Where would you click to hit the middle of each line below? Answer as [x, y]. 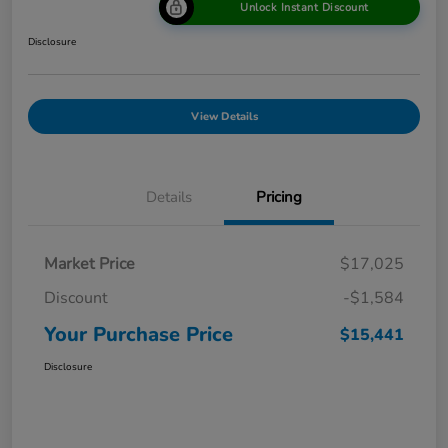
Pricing [279, 196]
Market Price [89, 263]
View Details [224, 116]
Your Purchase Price [138, 334]
